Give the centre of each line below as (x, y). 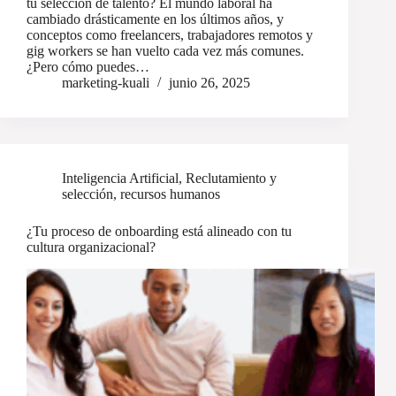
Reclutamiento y (231, 179)
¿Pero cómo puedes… (88, 67)
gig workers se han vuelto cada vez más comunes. (165, 51)
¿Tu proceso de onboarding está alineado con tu (159, 232)
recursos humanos (170, 194)
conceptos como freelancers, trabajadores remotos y (170, 35)
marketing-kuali (106, 83)
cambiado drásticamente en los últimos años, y (155, 19)
